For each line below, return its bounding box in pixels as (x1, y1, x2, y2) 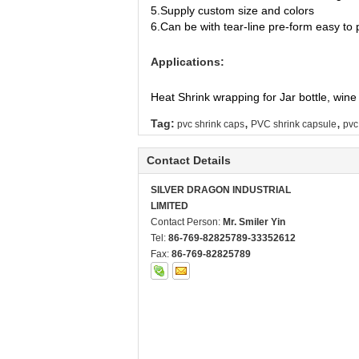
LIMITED (151, 200, 188, 212)
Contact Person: (151, 216, 223, 228)
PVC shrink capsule (251, 119, 337, 130)
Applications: (151, 55, 224, 68)
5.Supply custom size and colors (151, 4, 314, 17)
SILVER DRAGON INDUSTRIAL (151, 184, 291, 196)
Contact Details (147, 154, 231, 167)
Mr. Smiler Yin (223, 216, 285, 228)
